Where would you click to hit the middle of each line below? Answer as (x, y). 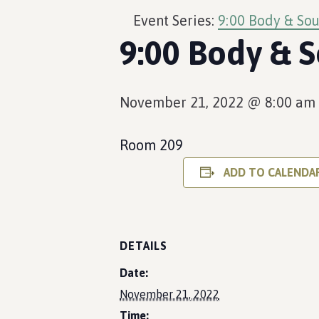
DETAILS (143, 246)
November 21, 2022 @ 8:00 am (218, 102)
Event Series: (176, 20)
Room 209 (151, 145)
